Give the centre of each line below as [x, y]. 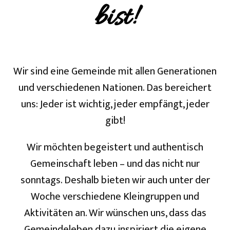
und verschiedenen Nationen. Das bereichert [115, 88]
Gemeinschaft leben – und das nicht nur [115, 164]
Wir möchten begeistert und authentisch [115, 147]
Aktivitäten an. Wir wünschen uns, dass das [115, 213]
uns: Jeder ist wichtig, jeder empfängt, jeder [115, 104]
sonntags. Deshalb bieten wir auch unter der [115, 180]
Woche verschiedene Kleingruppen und [115, 197]
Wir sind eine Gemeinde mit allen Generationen [115, 71]
